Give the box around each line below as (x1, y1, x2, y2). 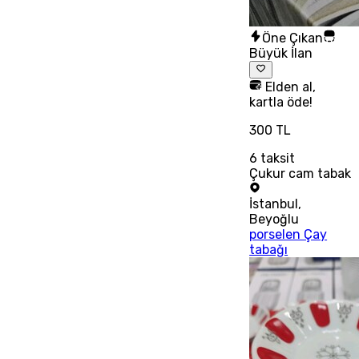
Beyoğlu (249, 212, 300, 228)
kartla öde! (249, 95, 313, 111)
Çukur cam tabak (249, 166, 352, 182)
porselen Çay (249, 227, 328, 243)
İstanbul (249, 196, 299, 212)
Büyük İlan (249, 45, 313, 61)
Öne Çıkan (262, 30, 324, 46)
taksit (257, 151, 296, 167)
